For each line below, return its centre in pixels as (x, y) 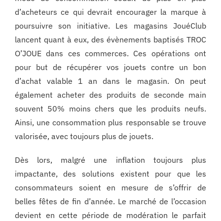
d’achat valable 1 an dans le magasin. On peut (110, 81)
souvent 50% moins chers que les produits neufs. (110, 109)
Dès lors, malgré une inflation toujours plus (110, 160)
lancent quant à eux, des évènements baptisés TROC (110, 40)
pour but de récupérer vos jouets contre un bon (110, 67)
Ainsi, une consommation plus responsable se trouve (110, 123)
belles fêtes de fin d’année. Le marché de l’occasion (110, 202)
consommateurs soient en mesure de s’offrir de (110, 188)
